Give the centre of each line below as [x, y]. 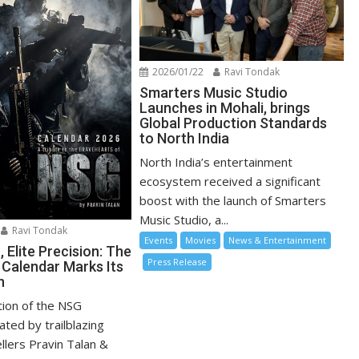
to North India [185, 138]
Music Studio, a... [184, 219]
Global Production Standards [234, 123]
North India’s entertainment [216, 161]
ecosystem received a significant [230, 181]
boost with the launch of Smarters [233, 200]
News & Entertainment [278, 240]
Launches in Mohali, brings [225, 107]
